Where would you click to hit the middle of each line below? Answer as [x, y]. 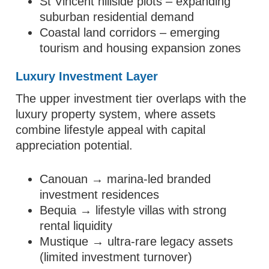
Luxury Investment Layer [87, 76]
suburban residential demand [117, 17]
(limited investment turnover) [116, 257]
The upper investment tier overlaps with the [131, 98]
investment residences [100, 195]
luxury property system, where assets [116, 114]
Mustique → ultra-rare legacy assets [137, 241]
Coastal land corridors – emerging [130, 32]
